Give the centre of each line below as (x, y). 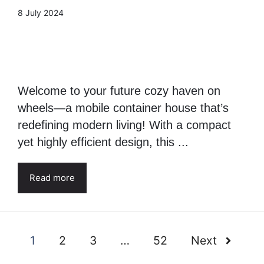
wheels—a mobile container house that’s (123, 185)
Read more (52, 255)
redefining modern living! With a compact (124, 202)
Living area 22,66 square (124, 49)
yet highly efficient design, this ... (103, 219)
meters (48, 70)
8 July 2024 (41, 90)
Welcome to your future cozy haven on (119, 168)
